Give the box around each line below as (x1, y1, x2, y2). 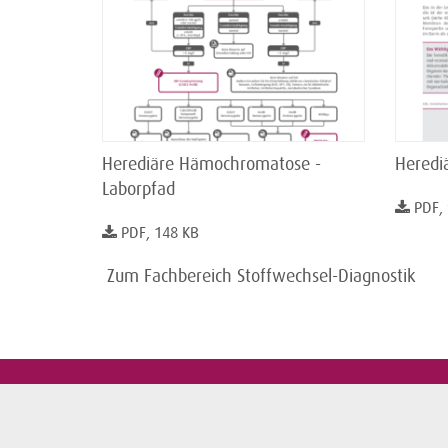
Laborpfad (102, 178, 175, 199)
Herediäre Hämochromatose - (102, 153, 321, 174)
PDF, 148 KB (121, 223, 199, 242)
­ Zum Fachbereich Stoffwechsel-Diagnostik (102, 265, 416, 286)
